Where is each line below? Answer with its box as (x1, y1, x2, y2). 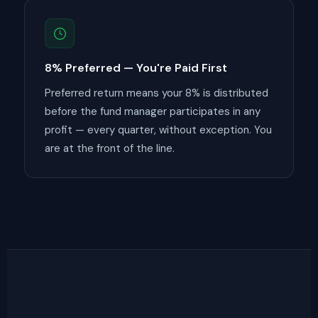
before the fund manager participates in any (45, 104, 261, 119)
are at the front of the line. (45, 141, 175, 155)
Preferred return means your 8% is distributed (45, 86, 268, 100)
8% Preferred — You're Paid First (45, 60, 227, 75)
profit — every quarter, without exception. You (45, 123, 272, 137)
